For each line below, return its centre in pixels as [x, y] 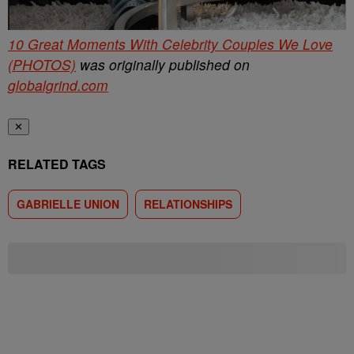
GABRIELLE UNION [68, 203]
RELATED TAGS [57, 164]
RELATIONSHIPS [188, 203]
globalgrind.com [58, 85]
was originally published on [163, 64]
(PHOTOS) [42, 64]
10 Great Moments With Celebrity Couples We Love [170, 43]
